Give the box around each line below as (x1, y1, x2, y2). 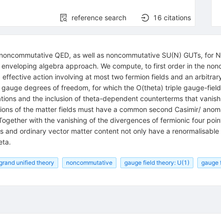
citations (164, 13, 191, 22)
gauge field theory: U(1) (124, 158, 189, 166)
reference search (72, 13, 127, 22)
